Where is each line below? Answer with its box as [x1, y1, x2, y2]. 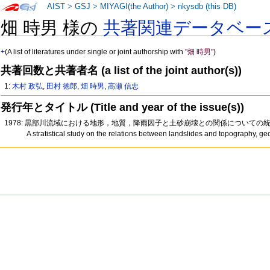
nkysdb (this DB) [178, 2, 237, 11]
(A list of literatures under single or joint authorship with [5, 48, 186, 57]
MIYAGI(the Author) [100, 2, 169, 11]
